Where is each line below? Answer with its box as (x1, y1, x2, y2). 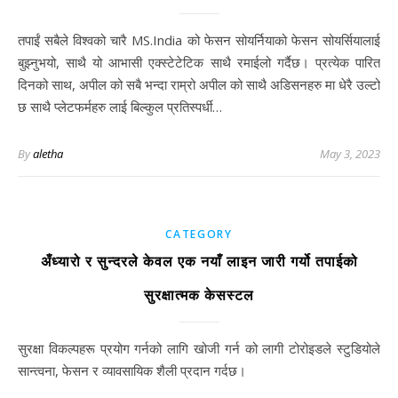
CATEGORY (165, 227, 233, 242)
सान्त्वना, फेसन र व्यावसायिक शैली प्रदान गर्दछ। (18, 362, 246, 379)
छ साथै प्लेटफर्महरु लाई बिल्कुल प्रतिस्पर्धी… (18, 98, 222, 115)
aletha (33, 146, 63, 162)
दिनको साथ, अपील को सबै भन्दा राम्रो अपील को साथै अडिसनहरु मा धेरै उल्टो (18, 76, 380, 93)
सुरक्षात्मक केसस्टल (144, 287, 254, 304)
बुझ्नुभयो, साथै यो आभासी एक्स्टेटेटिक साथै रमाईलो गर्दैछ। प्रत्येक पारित (18, 53, 380, 71)
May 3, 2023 (320, 146, 380, 162)
